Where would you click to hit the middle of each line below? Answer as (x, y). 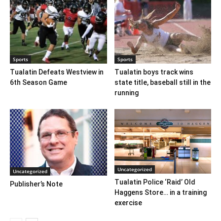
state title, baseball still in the (162, 83)
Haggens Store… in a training (160, 192)
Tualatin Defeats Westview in (57, 72)
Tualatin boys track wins (154, 72)
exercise (128, 203)
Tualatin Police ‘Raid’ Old (155, 182)
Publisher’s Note (36, 184)
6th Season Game (38, 83)
